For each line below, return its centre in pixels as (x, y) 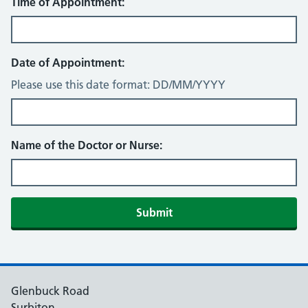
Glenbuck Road (50, 291)
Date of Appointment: (68, 63)
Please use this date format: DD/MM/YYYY (118, 85)
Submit (154, 212)
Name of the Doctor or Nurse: (87, 145)
